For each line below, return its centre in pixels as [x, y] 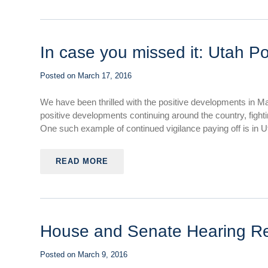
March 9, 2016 [103, 255]
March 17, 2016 [105, 76]
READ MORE [82, 161]
